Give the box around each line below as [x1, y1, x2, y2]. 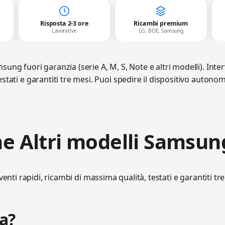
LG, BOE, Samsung [138, 27, 183, 34]
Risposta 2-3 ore [40, 19, 88, 28]
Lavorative [52, 27, 77, 34]
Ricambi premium [134, 19, 188, 28]
